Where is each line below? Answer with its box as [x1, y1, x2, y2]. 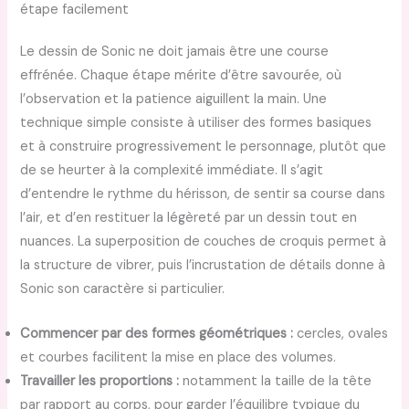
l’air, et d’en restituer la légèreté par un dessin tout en [20, 208, 358, 226]
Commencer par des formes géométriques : [20, 325, 294, 343]
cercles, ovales [293, 325, 389, 343]
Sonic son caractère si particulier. [20, 279, 225, 298]
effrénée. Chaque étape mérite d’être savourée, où [20, 66, 342, 84]
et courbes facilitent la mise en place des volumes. [20, 349, 337, 367]
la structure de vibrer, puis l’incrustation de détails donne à [20, 256, 386, 274]
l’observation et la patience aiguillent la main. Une [20, 89, 328, 108]
